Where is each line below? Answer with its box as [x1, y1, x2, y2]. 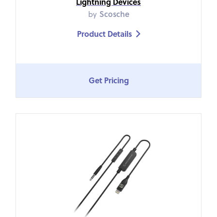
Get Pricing [88, 75, 129, 86]
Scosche [99, 8, 129, 19]
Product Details [77, 28, 132, 39]
